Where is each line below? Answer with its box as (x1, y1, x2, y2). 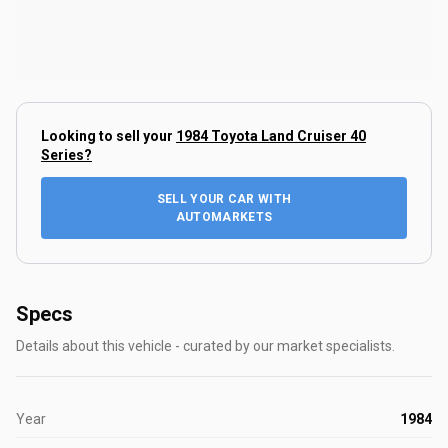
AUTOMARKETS (175, 209, 273, 224)
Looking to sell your (41, 127, 176, 144)
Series (41, 146, 84, 163)
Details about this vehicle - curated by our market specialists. (16, 337, 395, 354)
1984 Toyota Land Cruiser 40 (176, 127, 366, 144)
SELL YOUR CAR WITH (156, 191, 292, 206)
